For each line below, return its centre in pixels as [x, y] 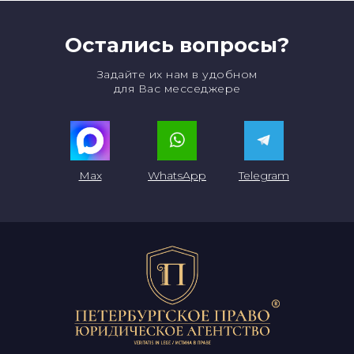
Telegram [264, 175]
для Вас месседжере [177, 88]
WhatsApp [177, 175]
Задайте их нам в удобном [177, 74]
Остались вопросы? [177, 45]
